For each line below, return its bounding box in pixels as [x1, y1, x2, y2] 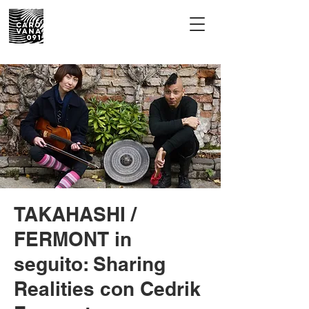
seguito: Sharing [14, 252, 166, 275]
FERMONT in [14, 228, 132, 250]
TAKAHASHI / [14, 203, 137, 226]
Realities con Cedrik [14, 277, 201, 300]
